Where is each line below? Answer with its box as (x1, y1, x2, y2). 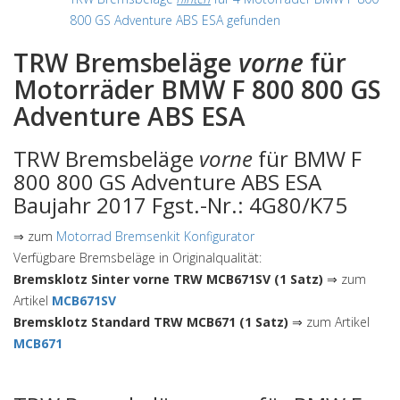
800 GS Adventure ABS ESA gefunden (70, 12, 280, 29)
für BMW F (253, 144, 362, 173)
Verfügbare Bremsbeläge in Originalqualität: (13, 249, 262, 266)
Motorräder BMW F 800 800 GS (13, 72, 381, 106)
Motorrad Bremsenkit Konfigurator (56, 228, 254, 245)
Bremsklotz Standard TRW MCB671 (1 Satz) (13, 313, 288, 330)
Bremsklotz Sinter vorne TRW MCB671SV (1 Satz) (13, 271, 323, 287)
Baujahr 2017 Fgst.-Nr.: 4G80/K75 (13, 190, 347, 220)
